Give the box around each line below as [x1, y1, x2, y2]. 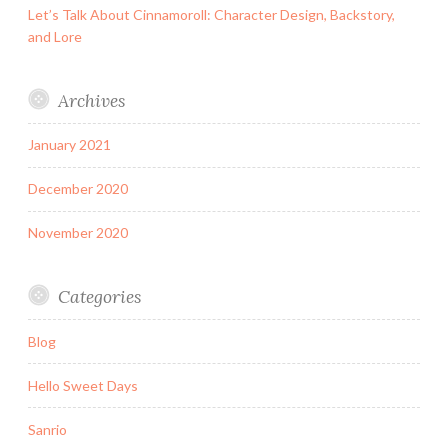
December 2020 [28, 180, 128, 198]
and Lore [28, 28, 82, 46]
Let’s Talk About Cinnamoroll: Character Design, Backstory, [28, 6, 395, 24]
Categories [57, 285, 141, 309]
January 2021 [28, 136, 111, 154]
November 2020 [28, 224, 128, 242]
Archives [57, 89, 125, 113]
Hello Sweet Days [28, 376, 138, 394]
